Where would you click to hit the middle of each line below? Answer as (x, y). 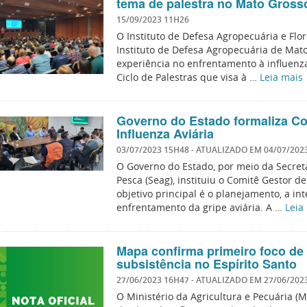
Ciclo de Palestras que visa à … (188, 77)
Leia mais (281, 77)
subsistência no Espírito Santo (206, 264)
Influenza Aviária (165, 134)
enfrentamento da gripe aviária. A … (200, 207)
